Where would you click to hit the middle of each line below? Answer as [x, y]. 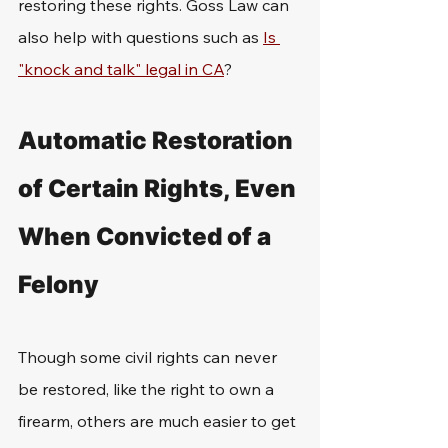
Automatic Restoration [158, 140]
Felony [58, 284]
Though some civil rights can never [149, 357]
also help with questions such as [140, 37]
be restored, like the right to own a [148, 389]
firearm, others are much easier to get [159, 421]
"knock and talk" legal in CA [121, 69]
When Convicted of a [147, 236]
